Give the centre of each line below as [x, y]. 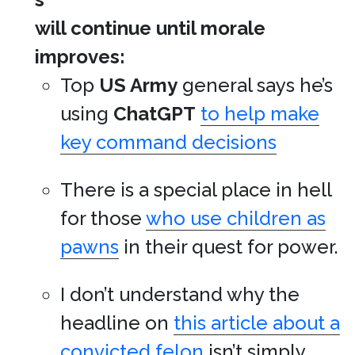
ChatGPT [155, 114]
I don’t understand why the [180, 294]
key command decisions [168, 142]
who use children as [236, 218]
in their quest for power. [229, 247]
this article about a [257, 323]
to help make [260, 114]
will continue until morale [150, 28]
